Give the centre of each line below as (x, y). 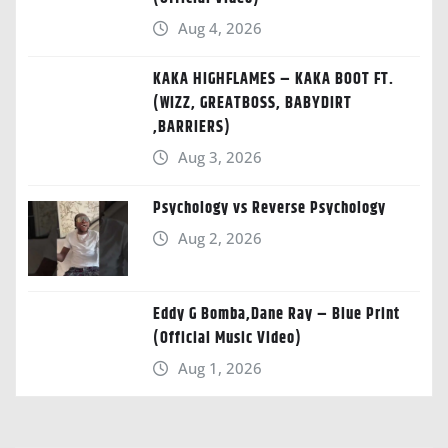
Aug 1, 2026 (219, 368)
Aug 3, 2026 (219, 157)
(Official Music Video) (227, 339)
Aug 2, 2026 (219, 238)
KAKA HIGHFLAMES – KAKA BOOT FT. (273, 80)
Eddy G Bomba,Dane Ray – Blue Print (276, 315)
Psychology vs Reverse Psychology (269, 209)
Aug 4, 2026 (219, 28)
